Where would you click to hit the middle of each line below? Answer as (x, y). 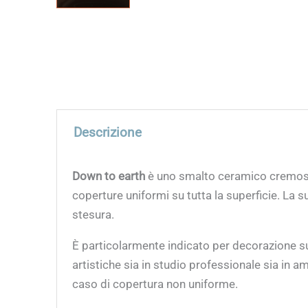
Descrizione (108, 132)
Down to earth (110, 176)
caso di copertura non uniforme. (155, 284)
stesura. (93, 215)
